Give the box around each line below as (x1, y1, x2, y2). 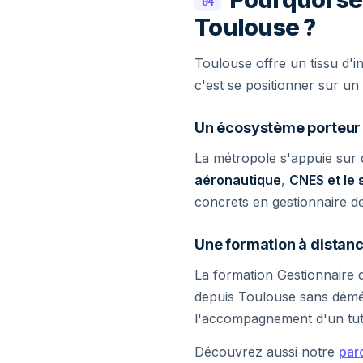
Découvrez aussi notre (194, 344, 339, 360)
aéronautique (194, 172, 281, 188)
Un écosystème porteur (194, 119, 361, 136)
